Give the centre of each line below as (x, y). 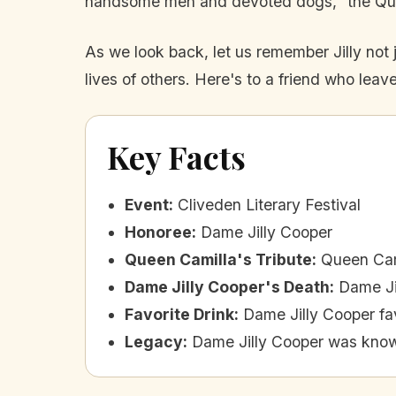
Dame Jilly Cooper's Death (227, 287)
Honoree (158, 232)
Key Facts (176, 157)
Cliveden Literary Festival (269, 205)
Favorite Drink (179, 315)
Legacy (154, 342)
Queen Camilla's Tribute (218, 260)
